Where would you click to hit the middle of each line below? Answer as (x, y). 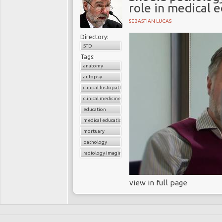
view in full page (158, 183)
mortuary (94, 131)
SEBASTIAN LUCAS (150, 21)
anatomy (93, 66)
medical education (104, 120)
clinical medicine (102, 98)
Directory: (94, 37)
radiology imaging (104, 153)
